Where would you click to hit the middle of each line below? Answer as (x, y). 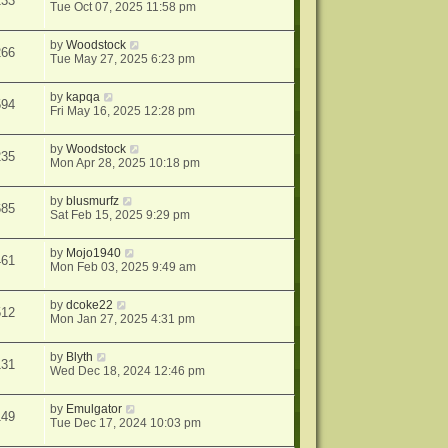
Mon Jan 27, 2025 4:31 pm (123, 319)
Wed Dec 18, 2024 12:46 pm (128, 371)
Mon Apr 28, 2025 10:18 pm (125, 163)
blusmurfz (93, 201)
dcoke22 (90, 305)
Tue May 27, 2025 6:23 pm (123, 59)
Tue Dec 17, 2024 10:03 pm (126, 423)
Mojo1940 (94, 253)
